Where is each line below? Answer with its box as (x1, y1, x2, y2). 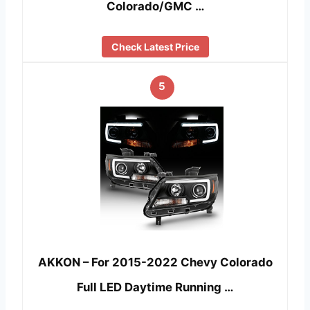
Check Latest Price (111, 40, 199, 53)
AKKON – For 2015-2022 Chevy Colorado (37, 255, 273, 270)
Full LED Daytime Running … (77, 280, 233, 295)
